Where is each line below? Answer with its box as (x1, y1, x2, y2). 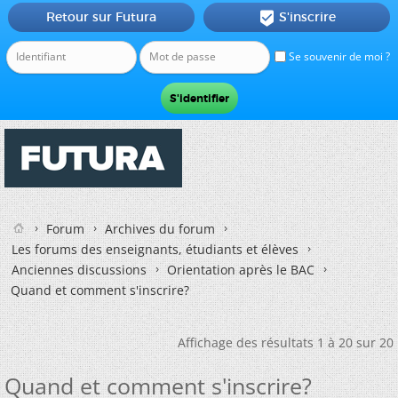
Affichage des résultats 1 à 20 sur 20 (178, 334, 394, 351)
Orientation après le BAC (167, 261, 314, 278)
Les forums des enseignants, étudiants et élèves (12, 241, 298, 258)
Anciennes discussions (12, 261, 147, 278)
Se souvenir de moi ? (286, 49, 390, 64)
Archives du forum (105, 220, 215, 237)
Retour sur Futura (45, 9, 156, 25)
